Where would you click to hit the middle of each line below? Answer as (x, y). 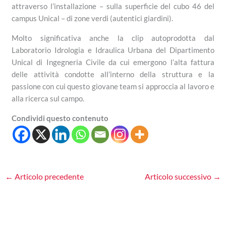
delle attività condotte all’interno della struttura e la (113, 74)
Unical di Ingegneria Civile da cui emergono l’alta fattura (113, 62)
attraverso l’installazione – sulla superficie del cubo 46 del (113, 6)
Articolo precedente (49, 177)
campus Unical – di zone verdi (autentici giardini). (93, 18)
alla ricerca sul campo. (48, 99)
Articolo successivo (179, 177)
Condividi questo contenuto (60, 118)
